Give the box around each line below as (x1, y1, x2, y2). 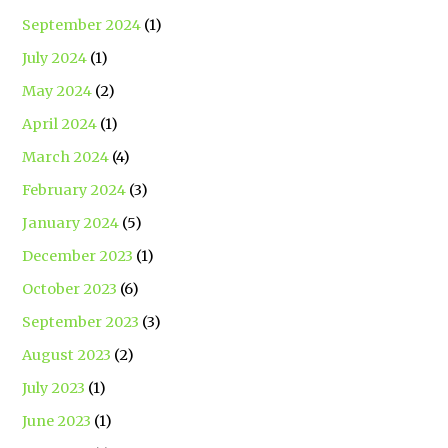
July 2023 (22, 378, 86, 397)
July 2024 (22, 48, 88, 67)
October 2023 (22, 279, 118, 298)
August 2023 (22, 345, 112, 364)
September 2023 (22, 312, 140, 331)
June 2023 (22, 411, 92, 430)
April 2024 (22, 114, 98, 133)
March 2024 (22, 147, 110, 166)
